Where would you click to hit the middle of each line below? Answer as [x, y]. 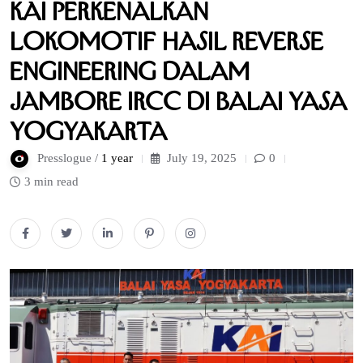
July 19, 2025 [200, 158]
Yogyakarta [88, 131]
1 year [117, 158]
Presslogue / [69, 158]
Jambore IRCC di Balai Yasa [178, 101]
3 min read [51, 181]
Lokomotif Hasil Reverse [167, 41]
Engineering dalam [130, 71]
